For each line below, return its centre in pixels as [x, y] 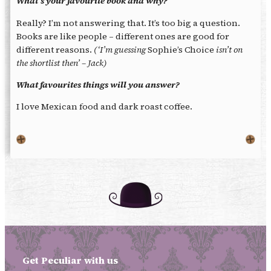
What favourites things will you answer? [98, 84]
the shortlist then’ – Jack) [61, 63]
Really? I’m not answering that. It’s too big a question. [128, 23]
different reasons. [55, 49]
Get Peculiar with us [70, 260]
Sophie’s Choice [181, 49]
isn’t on [229, 49]
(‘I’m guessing [120, 49]
